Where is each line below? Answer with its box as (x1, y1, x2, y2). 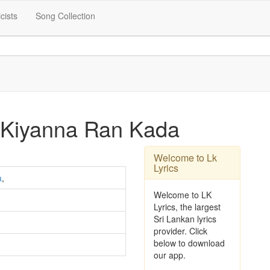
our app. (154, 249, 186, 261)
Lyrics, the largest (154, 201, 221, 213)
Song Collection (36, 10, 95, 22)
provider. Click (154, 225, 207, 237)
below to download (154, 237, 225, 249)
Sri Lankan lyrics (154, 213, 216, 225)
